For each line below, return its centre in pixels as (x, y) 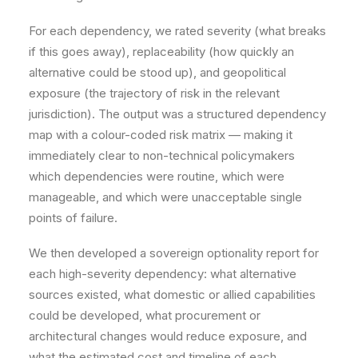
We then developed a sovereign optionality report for (174, 253)
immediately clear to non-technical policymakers (162, 155)
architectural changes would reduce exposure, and (168, 336)
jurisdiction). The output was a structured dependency (177, 114)
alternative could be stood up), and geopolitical (157, 72)
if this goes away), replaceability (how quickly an (161, 52)
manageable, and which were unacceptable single (165, 197)
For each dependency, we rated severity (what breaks (177, 31)
